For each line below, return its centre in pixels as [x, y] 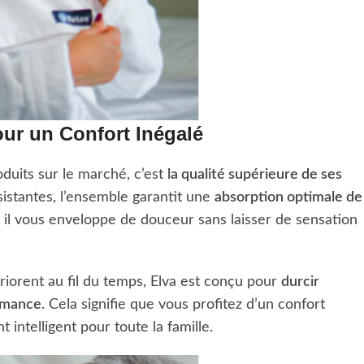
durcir [300, 282]
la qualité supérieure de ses [255, 174]
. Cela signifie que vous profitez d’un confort [183, 304]
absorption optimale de [288, 197]
